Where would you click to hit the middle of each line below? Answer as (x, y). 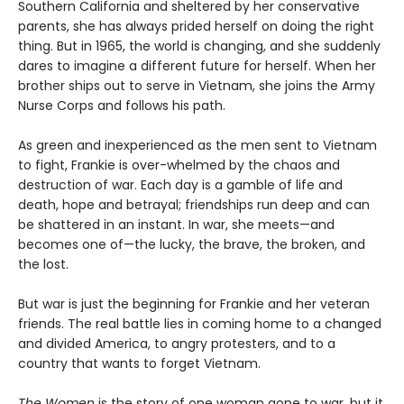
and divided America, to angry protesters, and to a (177, 344)
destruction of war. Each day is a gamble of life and (180, 185)
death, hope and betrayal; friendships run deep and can (194, 205)
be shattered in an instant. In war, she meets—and (176, 225)
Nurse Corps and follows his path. (122, 106)
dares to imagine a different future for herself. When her (197, 66)
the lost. (43, 265)
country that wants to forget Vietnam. (139, 364)
